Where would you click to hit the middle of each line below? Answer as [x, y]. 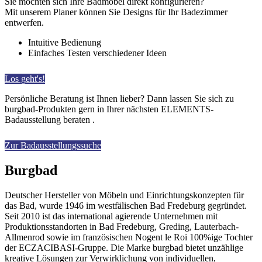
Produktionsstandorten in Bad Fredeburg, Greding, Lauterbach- [122, 226]
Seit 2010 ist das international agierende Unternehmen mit [111, 216]
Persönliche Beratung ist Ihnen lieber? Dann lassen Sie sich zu [119, 98]
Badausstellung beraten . [51, 119]
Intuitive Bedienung [65, 42]
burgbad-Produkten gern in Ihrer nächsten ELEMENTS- [109, 109]
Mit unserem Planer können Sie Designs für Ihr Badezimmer [116, 12]
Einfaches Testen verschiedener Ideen [97, 53]
